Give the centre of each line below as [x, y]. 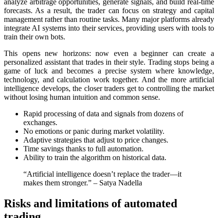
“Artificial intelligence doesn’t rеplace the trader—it [102, 174]
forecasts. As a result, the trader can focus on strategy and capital [109, 11]
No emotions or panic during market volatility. [94, 131]
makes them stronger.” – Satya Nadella [83, 183]
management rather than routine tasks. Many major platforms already [109, 19]
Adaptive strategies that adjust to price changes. [96, 140]
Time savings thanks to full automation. [83, 149]
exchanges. [40, 123]
